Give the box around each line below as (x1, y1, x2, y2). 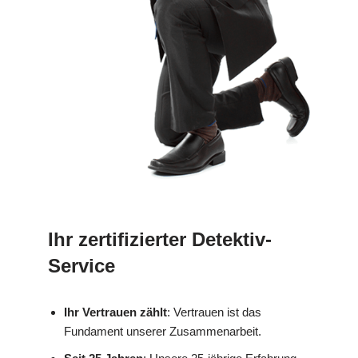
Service (48, 255, 115, 277)
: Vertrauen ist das (167, 305, 261, 320)
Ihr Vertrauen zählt (64, 305, 167, 320)
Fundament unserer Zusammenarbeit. (64, 324, 261, 339)
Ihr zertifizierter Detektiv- (48, 229, 272, 251)
